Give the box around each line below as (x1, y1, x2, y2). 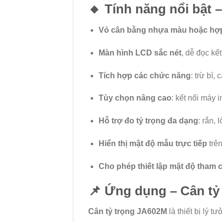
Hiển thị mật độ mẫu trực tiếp (98, 139, 207, 148)
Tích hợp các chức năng (98, 71, 191, 80)
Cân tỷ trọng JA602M (88, 207, 167, 216)
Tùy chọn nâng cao (98, 94, 171, 103)
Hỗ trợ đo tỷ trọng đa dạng (98, 116, 198, 125)
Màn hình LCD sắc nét (98, 48, 181, 57)
